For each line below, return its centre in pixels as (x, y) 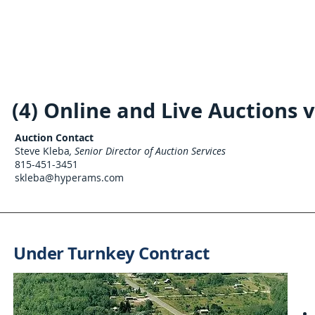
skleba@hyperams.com (69, 178)
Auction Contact (54, 137)
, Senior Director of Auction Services (148, 151)
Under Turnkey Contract (111, 253)
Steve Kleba (42, 151)
